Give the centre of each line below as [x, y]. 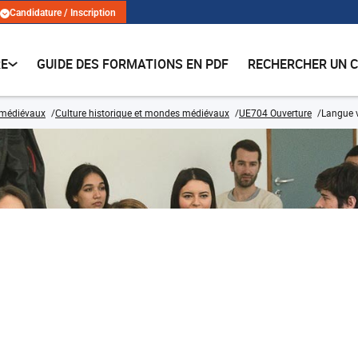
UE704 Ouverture [275, 113]
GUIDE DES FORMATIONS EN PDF [133, 64]
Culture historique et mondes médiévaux [142, 113]
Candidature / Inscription [63, 13]
